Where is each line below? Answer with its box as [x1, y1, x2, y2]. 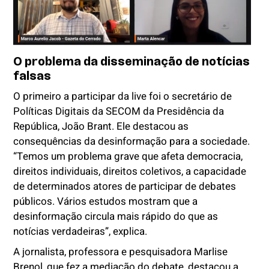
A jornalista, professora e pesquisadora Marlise [13, 244, 228, 260]
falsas [13, 69, 54, 83]
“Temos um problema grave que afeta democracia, [13, 149, 243, 165]
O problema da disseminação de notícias [13, 55, 250, 68]
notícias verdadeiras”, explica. [13, 224, 150, 240]
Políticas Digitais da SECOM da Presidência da [13, 104, 225, 119]
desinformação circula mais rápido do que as [13, 209, 219, 225]
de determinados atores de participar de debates [13, 179, 237, 195]
